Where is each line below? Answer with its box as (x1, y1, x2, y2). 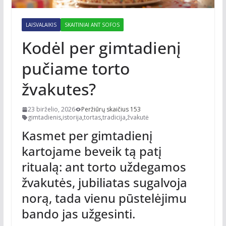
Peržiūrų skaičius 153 (81, 105, 141, 114)
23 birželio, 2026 (27, 105, 75, 114)
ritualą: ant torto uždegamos (21, 158, 186, 176)
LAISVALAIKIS (25, 21, 56, 29)
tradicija (102, 113, 126, 122)
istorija (62, 113, 82, 122)
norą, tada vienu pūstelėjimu (21, 190, 187, 207)
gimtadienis (27, 113, 61, 122)
